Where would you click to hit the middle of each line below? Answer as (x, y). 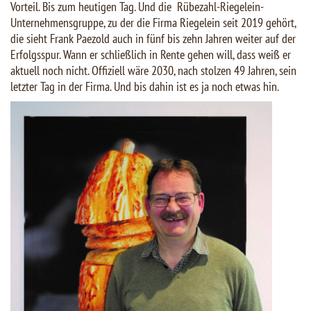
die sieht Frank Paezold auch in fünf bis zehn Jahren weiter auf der (153, 39)
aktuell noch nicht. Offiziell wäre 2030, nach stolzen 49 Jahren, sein (153, 71)
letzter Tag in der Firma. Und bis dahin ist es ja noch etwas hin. (145, 87)
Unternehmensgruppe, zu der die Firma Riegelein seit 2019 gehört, (153, 23)
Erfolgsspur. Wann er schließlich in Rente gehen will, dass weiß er (151, 55)
